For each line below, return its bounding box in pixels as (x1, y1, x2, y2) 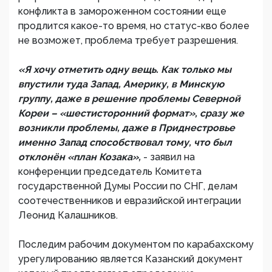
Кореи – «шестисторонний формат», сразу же (18, 107, 244, 119)
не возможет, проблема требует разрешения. (18, 35, 238, 46)
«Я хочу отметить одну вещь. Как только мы (18, 64, 231, 75)
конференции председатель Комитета (18, 166, 202, 177)
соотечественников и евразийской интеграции (18, 195, 241, 206)
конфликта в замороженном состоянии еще (18, 5, 226, 17)
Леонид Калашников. (18, 209, 118, 221)
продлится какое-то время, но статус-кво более (18, 20, 250, 32)
